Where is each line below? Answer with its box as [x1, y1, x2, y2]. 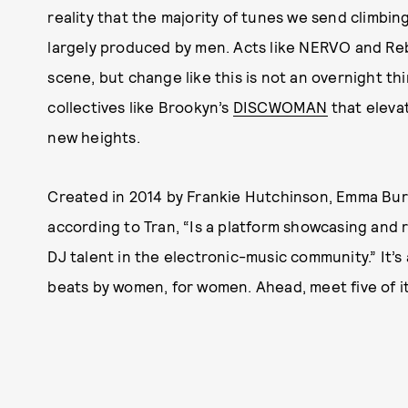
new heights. [47, 127, 140, 146]
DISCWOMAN [232, 97, 328, 116]
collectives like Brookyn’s [47, 97, 233, 116]
